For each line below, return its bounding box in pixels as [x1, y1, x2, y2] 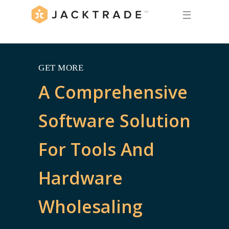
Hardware [38, 166, 123, 190]
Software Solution [38, 109, 191, 133]
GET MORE [38, 63, 84, 73]
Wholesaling [38, 195, 143, 219]
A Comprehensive [38, 80, 188, 104]
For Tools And [38, 138, 155, 162]
